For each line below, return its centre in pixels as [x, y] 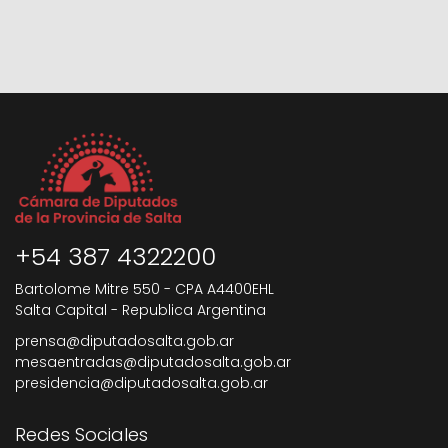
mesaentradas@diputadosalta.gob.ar [153, 362]
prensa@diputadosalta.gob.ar [124, 341]
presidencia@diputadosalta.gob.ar [141, 383]
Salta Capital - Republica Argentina [140, 310]
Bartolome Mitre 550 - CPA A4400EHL [144, 289]
